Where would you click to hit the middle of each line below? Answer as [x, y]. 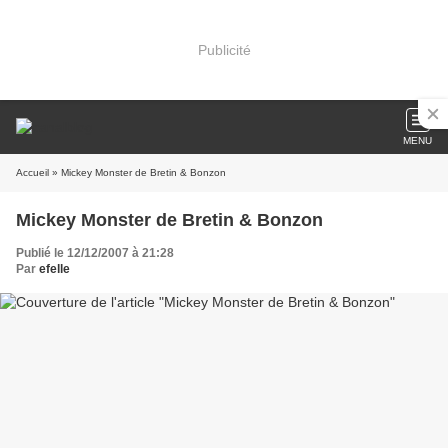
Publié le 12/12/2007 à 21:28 [95, 253]
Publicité [224, 49]
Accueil [32, 172]
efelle [54, 269]
